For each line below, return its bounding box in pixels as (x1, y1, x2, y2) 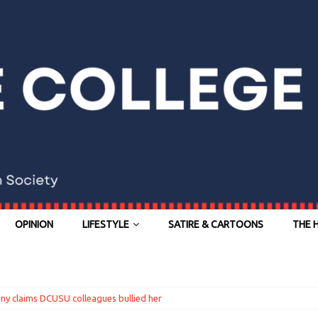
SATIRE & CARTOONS (168, 219, 263, 231)
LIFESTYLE (82, 219, 129, 231)
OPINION (15, 219, 53, 231)
